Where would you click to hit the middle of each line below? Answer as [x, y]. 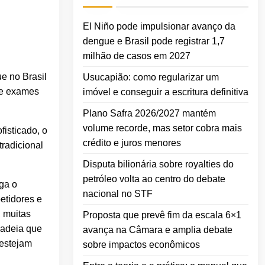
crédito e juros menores [132, 143]
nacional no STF [118, 194]
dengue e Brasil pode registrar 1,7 [154, 41]
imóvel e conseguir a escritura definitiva [166, 92]
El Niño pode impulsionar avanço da [159, 27]
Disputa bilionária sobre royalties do [158, 164]
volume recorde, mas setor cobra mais [162, 128]
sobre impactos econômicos [141, 245]
